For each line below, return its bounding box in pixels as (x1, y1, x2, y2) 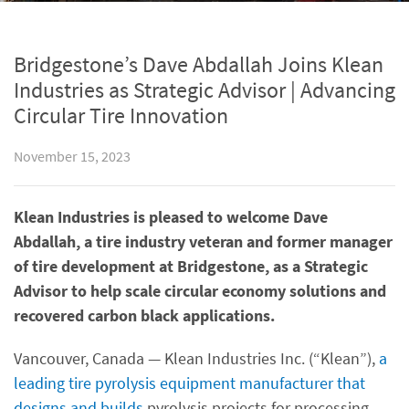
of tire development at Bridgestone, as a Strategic (14, 256, 368, 277)
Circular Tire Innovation (14, 101, 228, 130)
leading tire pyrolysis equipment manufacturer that (14, 372, 365, 393)
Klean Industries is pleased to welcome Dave (14, 206, 328, 227)
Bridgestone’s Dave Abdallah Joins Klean (14, 50, 383, 79)
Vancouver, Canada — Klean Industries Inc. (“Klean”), (14, 348, 379, 369)
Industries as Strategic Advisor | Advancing (14, 76, 395, 104)
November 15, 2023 (14, 148, 131, 165)
